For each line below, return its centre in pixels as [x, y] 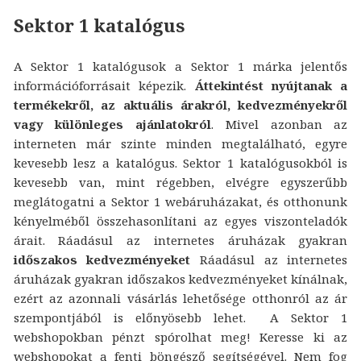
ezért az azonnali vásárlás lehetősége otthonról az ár [180, 299]
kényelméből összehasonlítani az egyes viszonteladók [180, 221]
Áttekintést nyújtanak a [271, 86]
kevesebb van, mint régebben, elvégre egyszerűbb [180, 183]
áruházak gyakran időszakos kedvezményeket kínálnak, [180, 279]
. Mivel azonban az [280, 124]
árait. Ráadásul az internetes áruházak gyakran [180, 241]
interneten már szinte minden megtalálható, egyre [180, 144]
